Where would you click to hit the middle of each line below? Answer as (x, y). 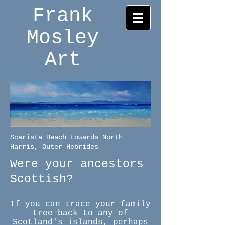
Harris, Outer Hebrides (54, 147)
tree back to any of (80, 213)
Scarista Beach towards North (66, 137)
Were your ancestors (77, 164)
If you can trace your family (80, 204)
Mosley (63, 38)
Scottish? (42, 179)
